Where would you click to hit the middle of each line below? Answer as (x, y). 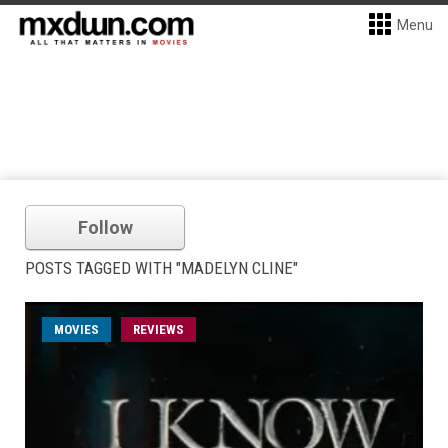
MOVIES (76, 329)
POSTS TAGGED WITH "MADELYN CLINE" (161, 268)
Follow (105, 227)
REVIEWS (158, 329)
